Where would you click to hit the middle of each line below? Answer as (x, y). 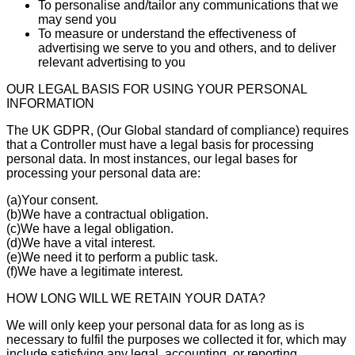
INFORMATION (50, 103)
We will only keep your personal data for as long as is (155, 325)
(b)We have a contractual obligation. (107, 214)
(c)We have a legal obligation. (90, 228)
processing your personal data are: (103, 173)
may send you (77, 19)
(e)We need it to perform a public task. (112, 257)
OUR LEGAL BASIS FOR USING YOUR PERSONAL (157, 89)
